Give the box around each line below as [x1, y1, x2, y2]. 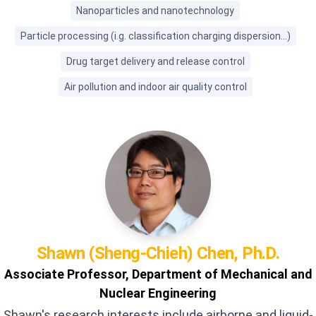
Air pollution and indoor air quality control [63, 81, 247, 92]
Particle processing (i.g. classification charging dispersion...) [20, 30, 291, 42]
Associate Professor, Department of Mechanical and [4, 267, 312, 281]
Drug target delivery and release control [66, 56, 245, 67]
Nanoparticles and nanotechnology [76, 5, 234, 16]
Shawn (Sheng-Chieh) [36, 243, 193, 263]
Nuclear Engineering [99, 286, 217, 300]
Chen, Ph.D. [196, 243, 280, 263]
